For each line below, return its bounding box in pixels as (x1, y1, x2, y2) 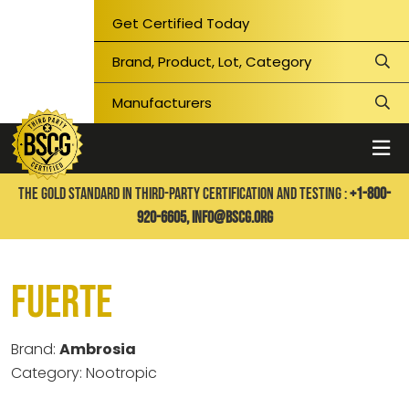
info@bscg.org (191, 208, 273, 227)
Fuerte (11, 276, 112, 330)
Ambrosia (59, 339, 136, 360)
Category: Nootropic (11, 362, 157, 383)
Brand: (11, 339, 59, 360)
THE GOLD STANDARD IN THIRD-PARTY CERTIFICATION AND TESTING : (18, 184, 347, 204)
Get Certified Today (112, 14, 250, 33)
